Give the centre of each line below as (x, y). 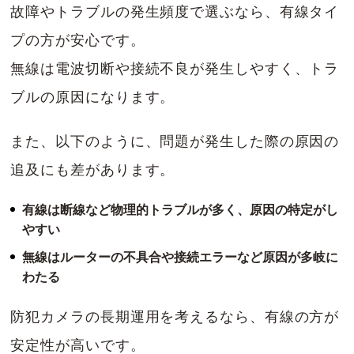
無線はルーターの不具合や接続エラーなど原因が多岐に (181, 257)
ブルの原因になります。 (93, 97)
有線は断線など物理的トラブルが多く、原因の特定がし (181, 209)
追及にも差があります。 (93, 169)
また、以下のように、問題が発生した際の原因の (175, 141)
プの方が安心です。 (78, 40)
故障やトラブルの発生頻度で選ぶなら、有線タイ (175, 11)
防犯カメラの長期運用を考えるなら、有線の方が (175, 316)
